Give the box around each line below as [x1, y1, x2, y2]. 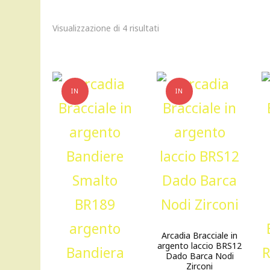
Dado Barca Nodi [165, 250, 234, 262]
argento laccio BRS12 [157, 240, 242, 251]
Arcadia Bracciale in [162, 230, 238, 241]
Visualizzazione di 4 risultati [52, 22, 159, 34]
